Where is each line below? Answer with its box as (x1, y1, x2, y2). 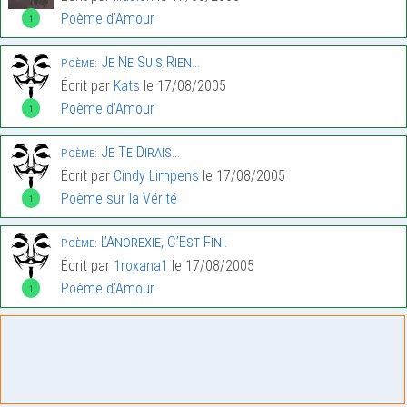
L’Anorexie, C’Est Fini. (97, 233, 227, 252)
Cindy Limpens (114, 167, 199, 185)
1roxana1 (114, 257, 168, 275)
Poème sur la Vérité (61, 190, 177, 208)
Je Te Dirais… (97, 143, 180, 162)
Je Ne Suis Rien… (97, 53, 200, 72)
